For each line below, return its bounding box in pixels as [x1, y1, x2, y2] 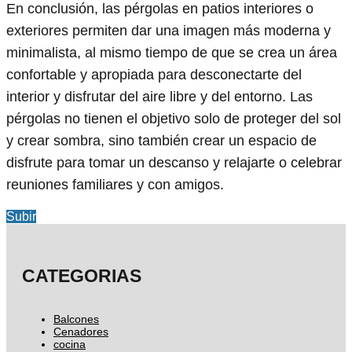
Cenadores [53, 325, 108, 339]
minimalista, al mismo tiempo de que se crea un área [6, 45, 337, 61]
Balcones [53, 313, 99, 326]
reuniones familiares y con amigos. [6, 177, 224, 193]
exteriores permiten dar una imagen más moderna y [6, 23, 331, 39]
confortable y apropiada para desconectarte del [6, 67, 302, 83]
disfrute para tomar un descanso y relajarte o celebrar [6, 155, 342, 171]
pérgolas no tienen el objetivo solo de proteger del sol [6, 111, 341, 127]
